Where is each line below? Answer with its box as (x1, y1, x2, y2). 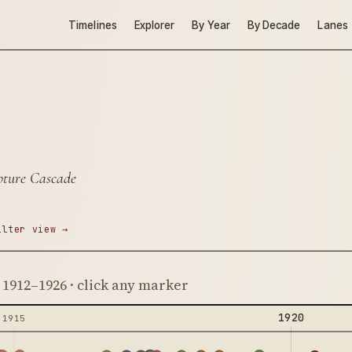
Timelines (68, 18, 117, 31)
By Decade (247, 18, 301, 31)
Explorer (134, 18, 175, 31)
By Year (192, 18, 230, 31)
